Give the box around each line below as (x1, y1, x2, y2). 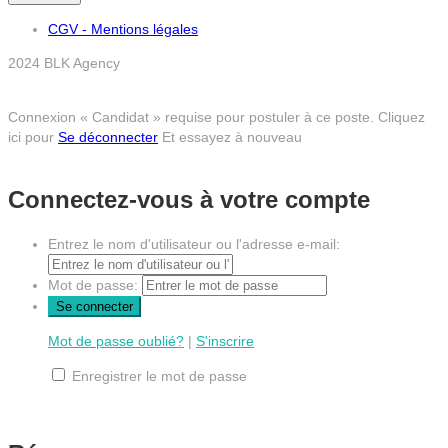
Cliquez (378, 108, 425, 125)
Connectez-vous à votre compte (8, 186, 370, 214)
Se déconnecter (58, 128, 158, 145)
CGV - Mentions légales (48, 20, 198, 37)
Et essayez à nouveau (162, 128, 302, 145)
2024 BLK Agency (8, 54, 120, 71)
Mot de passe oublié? (48, 333, 184, 350)
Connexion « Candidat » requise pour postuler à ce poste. (8, 108, 378, 125)
